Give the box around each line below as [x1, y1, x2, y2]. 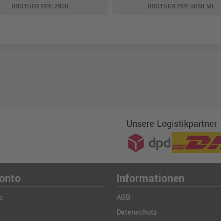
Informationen [116, 171, 184, 186]
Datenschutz [116, 207, 157, 218]
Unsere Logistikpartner [126, 117, 217, 130]
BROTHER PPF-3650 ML [147, 2, 215, 11]
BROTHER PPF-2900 [11, 2, 68, 11]
